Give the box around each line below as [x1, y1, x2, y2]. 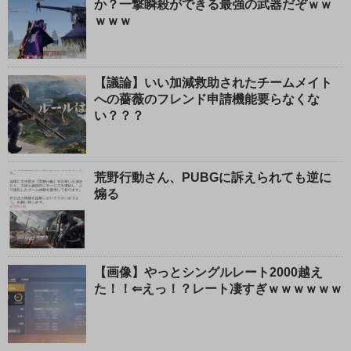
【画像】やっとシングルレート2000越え [94, 265, 323, 279]
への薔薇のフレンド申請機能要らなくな [94, 92, 320, 106]
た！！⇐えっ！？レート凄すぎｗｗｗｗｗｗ [94, 281, 342, 295]
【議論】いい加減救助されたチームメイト [94, 75, 332, 89]
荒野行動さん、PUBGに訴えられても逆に [94, 170, 331, 184]
